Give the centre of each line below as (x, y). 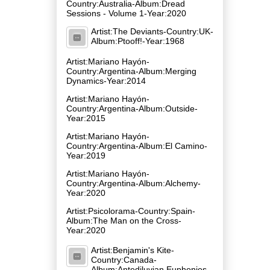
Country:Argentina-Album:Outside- (132, 108)
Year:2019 (86, 155)
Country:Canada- (124, 259)
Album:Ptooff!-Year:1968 (138, 41)
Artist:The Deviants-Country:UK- (152, 31)
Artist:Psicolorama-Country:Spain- (131, 211)
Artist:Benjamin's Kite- (133, 250)
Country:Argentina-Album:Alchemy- (133, 183)
